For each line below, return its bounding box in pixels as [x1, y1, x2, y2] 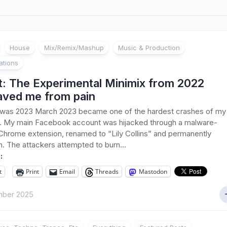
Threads [95, 167, 119, 176]
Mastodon [139, 167, 167, 176]
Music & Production [118, 44, 180, 52]
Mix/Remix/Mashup [44, 44, 104, 52]
